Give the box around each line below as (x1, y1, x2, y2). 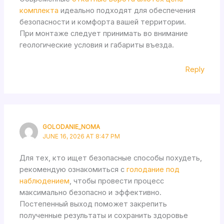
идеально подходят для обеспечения (58, 6, 196, 15)
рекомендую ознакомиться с (19, 165, 127, 174)
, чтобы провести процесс (69, 176, 164, 186)
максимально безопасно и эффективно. (19, 188, 162, 197)
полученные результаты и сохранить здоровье (19, 211, 188, 220)
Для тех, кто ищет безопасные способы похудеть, (19, 153, 202, 163)
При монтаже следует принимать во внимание (19, 29, 188, 38)
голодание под (126, 165, 180, 174)
